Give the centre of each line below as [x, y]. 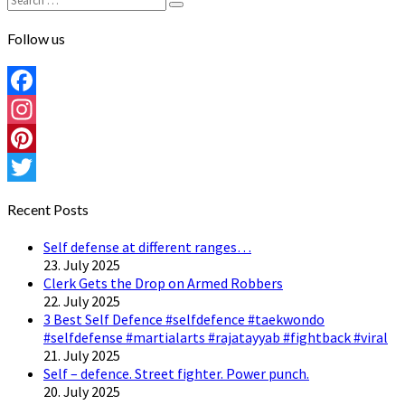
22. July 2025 [82, 301]
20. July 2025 [82, 391]
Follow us [36, 38]
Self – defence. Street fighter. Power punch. [176, 373]
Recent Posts [48, 210]
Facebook [37, 110]
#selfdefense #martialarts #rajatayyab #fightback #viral [216, 337]
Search [192, 11]
